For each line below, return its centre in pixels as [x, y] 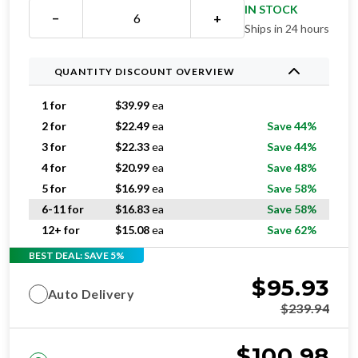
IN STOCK [271, 9]
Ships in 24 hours [287, 28]
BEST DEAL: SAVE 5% [77, 255]
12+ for [61, 230]
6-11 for [63, 209]
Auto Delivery [91, 294]
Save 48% [292, 167]
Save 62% [292, 230]
